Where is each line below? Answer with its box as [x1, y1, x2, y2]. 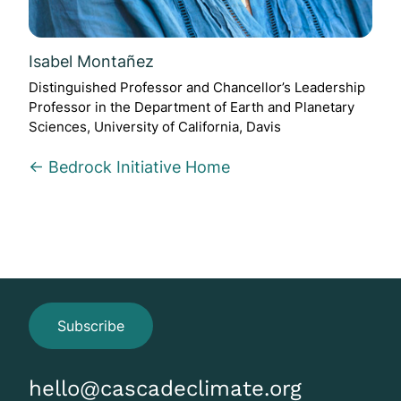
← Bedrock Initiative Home [29, 158, 230, 177]
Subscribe [57, 316, 124, 335]
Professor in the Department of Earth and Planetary [29, 98, 354, 116]
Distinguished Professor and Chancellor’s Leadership [29, 79, 365, 97]
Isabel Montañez [29, 50, 154, 71]
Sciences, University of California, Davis [29, 118, 281, 136]
